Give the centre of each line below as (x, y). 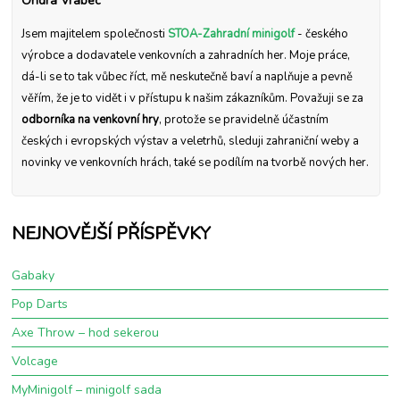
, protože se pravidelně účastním (244, 120)
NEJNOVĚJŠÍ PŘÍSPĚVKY (112, 233)
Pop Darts (40, 304)
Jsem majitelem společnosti (95, 34)
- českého (322, 34)
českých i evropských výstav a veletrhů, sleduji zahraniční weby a (191, 141)
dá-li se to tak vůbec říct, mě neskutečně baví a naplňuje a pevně (187, 77)
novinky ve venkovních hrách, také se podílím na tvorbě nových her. (196, 162)
